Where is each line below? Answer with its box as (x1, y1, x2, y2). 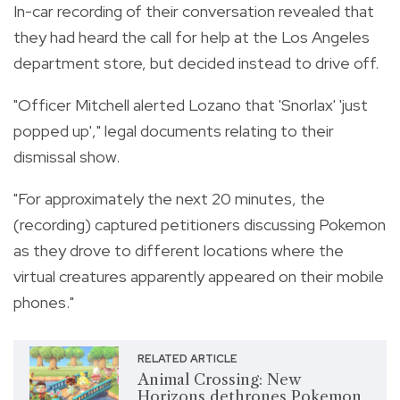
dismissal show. (13, 146, 120, 167)
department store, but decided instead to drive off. (13, 52, 379, 73)
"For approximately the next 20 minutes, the (13, 187, 325, 209)
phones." (13, 291, 74, 312)
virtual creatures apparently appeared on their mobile (13, 265, 384, 287)
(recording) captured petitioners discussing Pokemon (13, 213, 386, 235)
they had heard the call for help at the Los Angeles (13, 26, 370, 47)
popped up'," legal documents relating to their (13, 120, 334, 141)
